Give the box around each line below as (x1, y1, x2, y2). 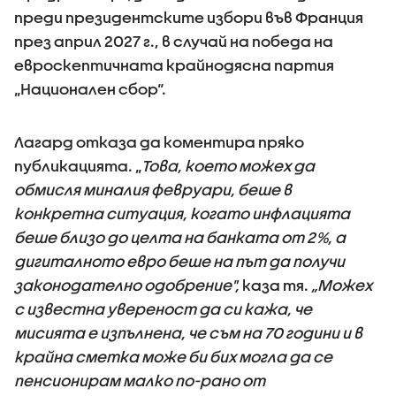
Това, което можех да (141, 156, 315, 174)
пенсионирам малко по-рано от (14, 371, 265, 389)
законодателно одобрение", (14, 276, 240, 293)
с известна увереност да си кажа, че (14, 300, 312, 317)
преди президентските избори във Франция (14, 8, 363, 26)
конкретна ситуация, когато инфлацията (14, 204, 350, 222)
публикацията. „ (14, 156, 141, 174)
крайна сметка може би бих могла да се (14, 347, 332, 365)
